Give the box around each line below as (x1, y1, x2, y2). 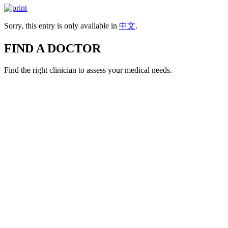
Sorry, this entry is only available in (4, 21, 119, 30)
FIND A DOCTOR (4, 41, 101, 55)
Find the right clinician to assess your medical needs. (4, 65, 172, 74)
